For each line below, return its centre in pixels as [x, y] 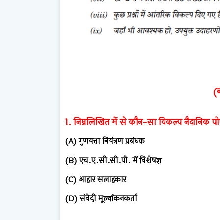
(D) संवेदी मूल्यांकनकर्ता [101, 198]
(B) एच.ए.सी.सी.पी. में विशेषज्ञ [113, 160]
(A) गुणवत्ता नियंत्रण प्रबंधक [105, 141]
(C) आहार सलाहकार [96, 179]
